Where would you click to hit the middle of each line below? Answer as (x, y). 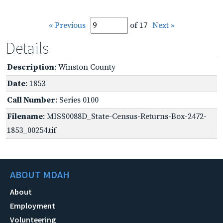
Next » (163, 25)
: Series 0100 (77, 100)
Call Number (31, 100)
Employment (33, 205)
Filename (25, 116)
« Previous (67, 25)
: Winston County (85, 67)
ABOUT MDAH (40, 174)
